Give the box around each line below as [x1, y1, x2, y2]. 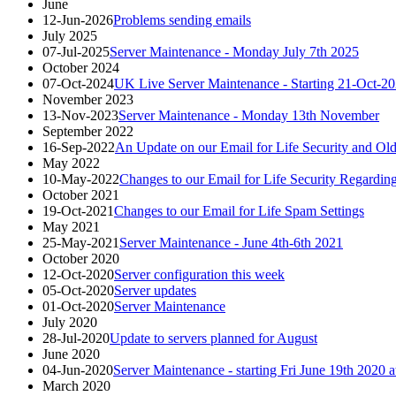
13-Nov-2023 [42, 107, 118, 123]
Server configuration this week [114, 266, 285, 282]
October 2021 [42, 187, 119, 202]
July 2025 [42, 27, 97, 43]
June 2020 [42, 346, 100, 362]
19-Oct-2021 [42, 202, 114, 218]
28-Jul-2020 [42, 330, 110, 346]
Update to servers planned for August [110, 330, 317, 346]
